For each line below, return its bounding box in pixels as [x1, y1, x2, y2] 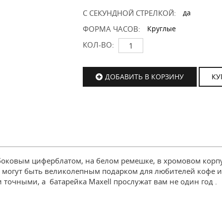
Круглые [147, 24, 176, 33]
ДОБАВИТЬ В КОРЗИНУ [105, 72, 184, 81]
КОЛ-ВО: [83, 40, 114, 50]
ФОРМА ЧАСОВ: [83, 24, 140, 34]
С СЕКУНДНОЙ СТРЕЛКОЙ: [83, 8, 176, 18]
